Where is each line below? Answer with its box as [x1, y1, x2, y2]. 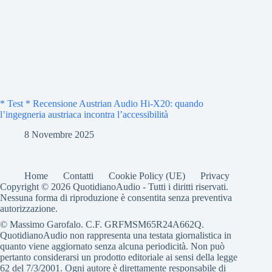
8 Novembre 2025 [24, 129, 94, 140]
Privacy [200, 170, 229, 181]
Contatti [63, 170, 93, 181]
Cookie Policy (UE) [109, 170, 185, 181]
